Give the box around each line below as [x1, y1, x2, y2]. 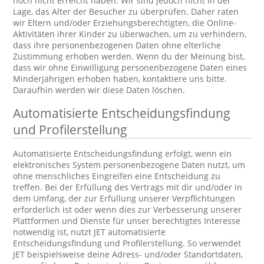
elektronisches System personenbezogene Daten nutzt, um [13, 159, 246, 170]
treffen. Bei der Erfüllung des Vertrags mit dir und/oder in [13, 181, 243, 193]
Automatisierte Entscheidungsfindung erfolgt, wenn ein [13, 148, 232, 159]
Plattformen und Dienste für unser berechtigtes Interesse [13, 215, 241, 226]
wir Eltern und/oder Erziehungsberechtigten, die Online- [13, 17, 237, 28]
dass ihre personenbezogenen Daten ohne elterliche [13, 39, 222, 51]
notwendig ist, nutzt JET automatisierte [13, 226, 166, 237]
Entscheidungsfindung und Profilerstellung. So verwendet [13, 237, 242, 249]
